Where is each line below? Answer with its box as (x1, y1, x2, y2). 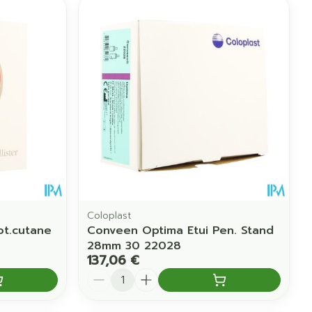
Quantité (86, 266, 138, 283)
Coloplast (87, 208, 132, 224)
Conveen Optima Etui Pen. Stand (87, 222, 274, 240)
